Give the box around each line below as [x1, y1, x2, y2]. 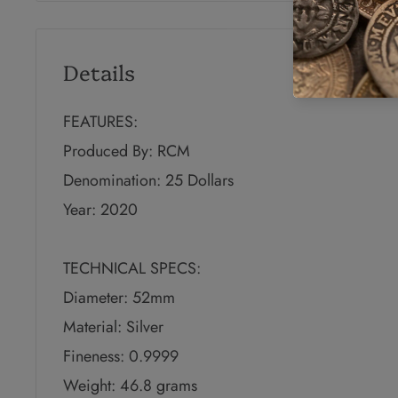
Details [63, 57, 135, 87]
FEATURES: [63, 110, 138, 134]
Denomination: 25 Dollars [63, 169, 234, 193]
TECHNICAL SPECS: [63, 257, 201, 281]
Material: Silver [63, 315, 163, 339]
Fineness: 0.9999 [63, 345, 179, 369]
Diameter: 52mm [63, 286, 175, 310]
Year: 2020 [63, 198, 138, 222]
